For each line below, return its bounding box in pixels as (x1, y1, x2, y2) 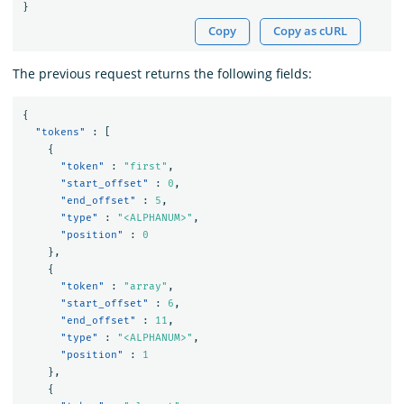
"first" (123, 161, 168, 173)
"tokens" (34, 126, 86, 139)
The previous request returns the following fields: (13, 64, 312, 82)
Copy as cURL (273, 23, 348, 39)
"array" (123, 280, 168, 293)
